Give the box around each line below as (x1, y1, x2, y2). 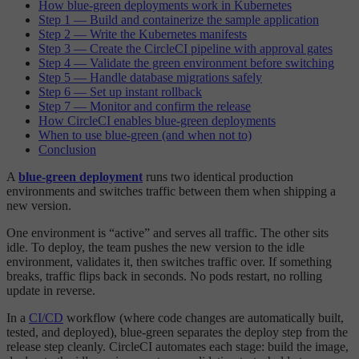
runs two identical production (143, 170, 293, 184)
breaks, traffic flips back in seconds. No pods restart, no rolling (6, 269, 322, 284)
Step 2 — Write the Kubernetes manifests (38, 27, 247, 42)
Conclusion (38, 143, 96, 157)
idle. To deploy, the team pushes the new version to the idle (6, 240, 305, 255)
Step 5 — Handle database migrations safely (38, 71, 262, 85)
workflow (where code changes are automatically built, (63, 311, 344, 325)
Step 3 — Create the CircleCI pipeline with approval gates (38, 42, 333, 56)
